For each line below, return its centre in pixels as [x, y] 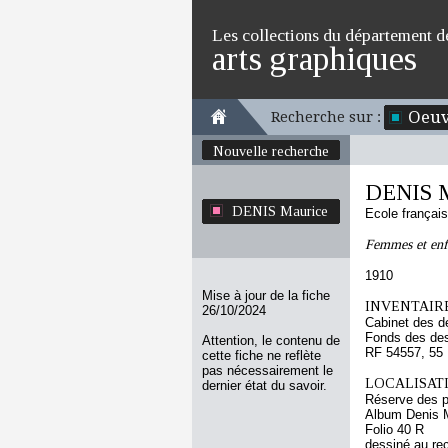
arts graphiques [314, 58]
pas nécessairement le [267, 370]
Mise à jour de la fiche [266, 295]
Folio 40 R [394, 429]
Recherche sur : [326, 117]
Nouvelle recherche [271, 151]
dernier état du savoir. [264, 385]
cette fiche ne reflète [261, 355]
